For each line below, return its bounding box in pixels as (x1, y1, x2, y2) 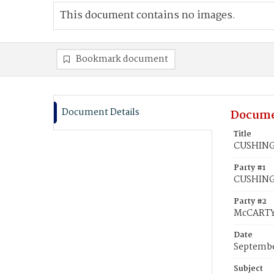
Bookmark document (76, 52, 168, 67)
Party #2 (234, 195, 267, 208)
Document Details (62, 105, 139, 120)
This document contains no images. (60, 7, 235, 24)
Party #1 (234, 161, 265, 174)
